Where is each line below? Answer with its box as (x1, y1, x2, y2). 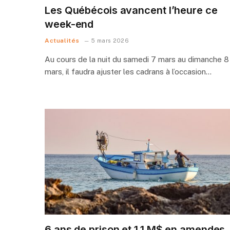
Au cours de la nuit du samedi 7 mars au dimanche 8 (45, 54, 229, 64)
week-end (45, 17, 94, 30)
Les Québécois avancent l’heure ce (45, 4, 218, 16)
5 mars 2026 (91, 37, 129, 44)
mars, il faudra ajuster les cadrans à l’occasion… (45, 67, 212, 76)
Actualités (45, 36, 80, 44)
